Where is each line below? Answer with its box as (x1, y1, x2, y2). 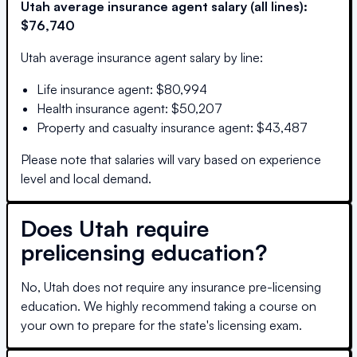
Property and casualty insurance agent (37, 119, 250, 135)
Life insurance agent (37, 80, 150, 97)
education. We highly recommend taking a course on (21, 297, 316, 314)
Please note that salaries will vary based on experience (21, 151, 321, 167)
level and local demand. (21, 170, 151, 186)
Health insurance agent (37, 100, 165, 116)
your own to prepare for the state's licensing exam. (21, 316, 302, 333)
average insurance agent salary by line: (46, 49, 263, 65)
